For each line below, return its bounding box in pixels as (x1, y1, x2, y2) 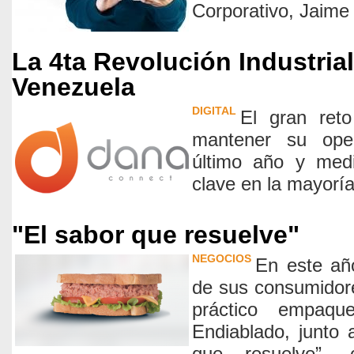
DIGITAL (192, 104, 236, 117)
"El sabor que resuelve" (12, 220, 299, 249)
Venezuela (12, 73, 135, 101)
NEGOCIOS (192, 252, 251, 265)
